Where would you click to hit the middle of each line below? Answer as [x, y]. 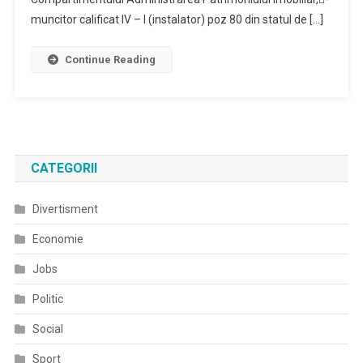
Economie [58, 239]
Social [47, 329]
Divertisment [65, 209]
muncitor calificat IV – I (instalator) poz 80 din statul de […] [177, 19]
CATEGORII [64, 168]
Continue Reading [110, 59]
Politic [47, 299]
